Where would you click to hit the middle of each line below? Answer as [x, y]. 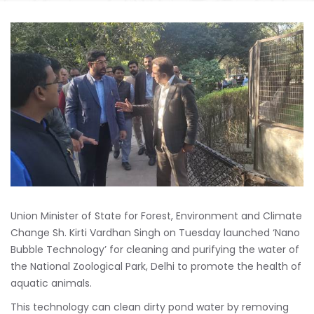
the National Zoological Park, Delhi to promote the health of [156, 267]
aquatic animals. [51, 284]
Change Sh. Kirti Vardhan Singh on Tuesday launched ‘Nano [155, 233]
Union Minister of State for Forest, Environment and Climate [156, 216]
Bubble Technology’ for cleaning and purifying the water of [155, 250]
